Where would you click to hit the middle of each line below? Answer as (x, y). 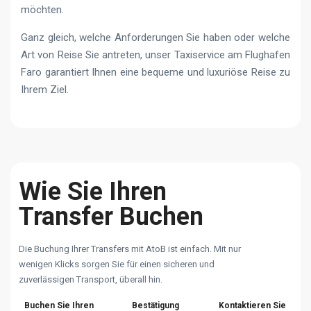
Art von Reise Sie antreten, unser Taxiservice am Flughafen (155, 54)
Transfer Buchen (111, 216)
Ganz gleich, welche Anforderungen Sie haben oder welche (155, 37)
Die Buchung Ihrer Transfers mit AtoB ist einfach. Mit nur (130, 249)
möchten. (42, 9)
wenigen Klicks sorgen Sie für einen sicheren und (117, 264)
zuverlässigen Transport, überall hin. (91, 279)
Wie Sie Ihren (93, 191)
